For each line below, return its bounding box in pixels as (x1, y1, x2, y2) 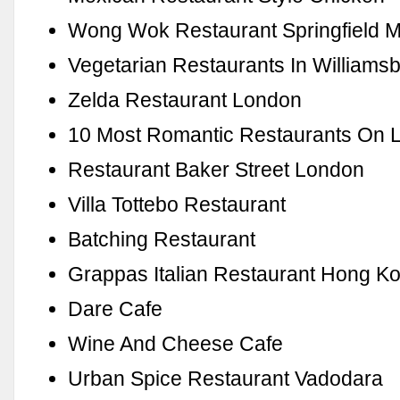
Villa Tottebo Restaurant (68, 192, 287, 216)
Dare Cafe (68, 296, 163, 321)
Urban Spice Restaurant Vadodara (68, 366, 384, 390)
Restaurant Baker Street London (68, 157, 365, 181)
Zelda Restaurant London (68, 87, 303, 112)
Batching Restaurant (68, 227, 256, 251)
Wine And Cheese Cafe (68, 331, 284, 355)
